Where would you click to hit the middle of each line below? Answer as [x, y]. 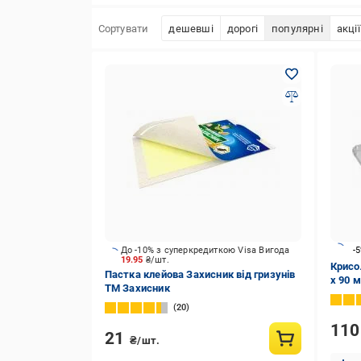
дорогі [242, 28]
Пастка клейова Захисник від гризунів [200, 274]
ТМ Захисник [137, 288]
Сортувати [123, 28]
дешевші [191, 28]
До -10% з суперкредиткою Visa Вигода [205, 250]
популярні [297, 28]
